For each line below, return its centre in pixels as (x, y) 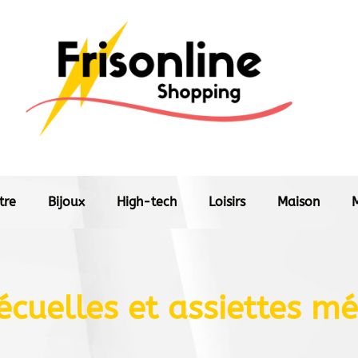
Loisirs (227, 202)
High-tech (147, 202)
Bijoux (66, 202)
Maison (298, 202)
